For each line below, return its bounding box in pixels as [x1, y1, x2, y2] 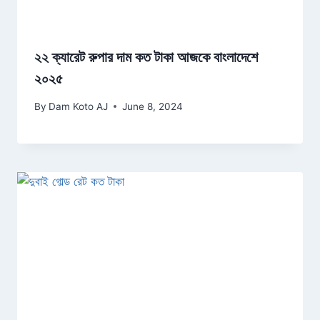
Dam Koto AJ [49, 100, 109, 112]
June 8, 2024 [122, 100, 184, 112]
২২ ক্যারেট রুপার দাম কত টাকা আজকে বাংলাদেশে [34, 49, 258, 66]
